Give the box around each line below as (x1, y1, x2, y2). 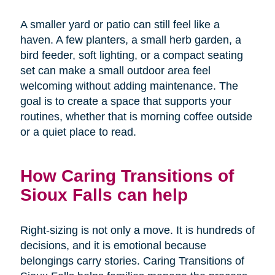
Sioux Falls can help (20, 185, 188, 205)
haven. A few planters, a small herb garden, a (20, 34, 241, 47)
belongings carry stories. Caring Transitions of (20, 255, 244, 268)
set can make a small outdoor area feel (20, 64, 211, 77)
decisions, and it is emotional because (20, 239, 206, 252)
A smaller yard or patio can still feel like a (20, 18, 220, 31)
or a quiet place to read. (20, 126, 136, 139)
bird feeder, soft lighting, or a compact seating (20, 49, 243, 62)
